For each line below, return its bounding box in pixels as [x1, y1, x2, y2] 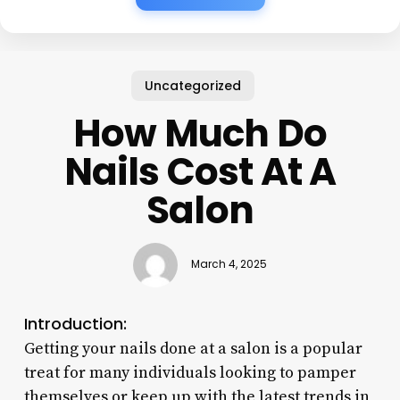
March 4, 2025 [190, 257, 267, 272]
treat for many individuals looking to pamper [23, 362, 356, 383]
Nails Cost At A [63, 145, 337, 198]
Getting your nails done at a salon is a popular [23, 337, 362, 359]
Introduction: [23, 312, 127, 335]
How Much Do [73, 106, 327, 160]
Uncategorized [145, 76, 242, 95]
